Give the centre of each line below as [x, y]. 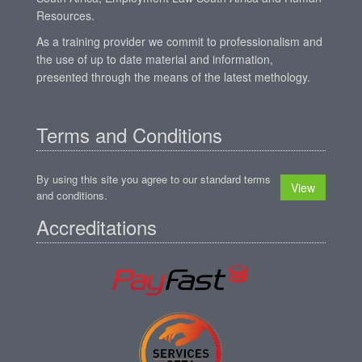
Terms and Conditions [129, 134]
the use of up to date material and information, [155, 59]
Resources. [65, 15]
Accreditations [97, 226]
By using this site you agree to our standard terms [154, 179]
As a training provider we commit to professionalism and [179, 41]
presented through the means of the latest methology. [173, 76]
